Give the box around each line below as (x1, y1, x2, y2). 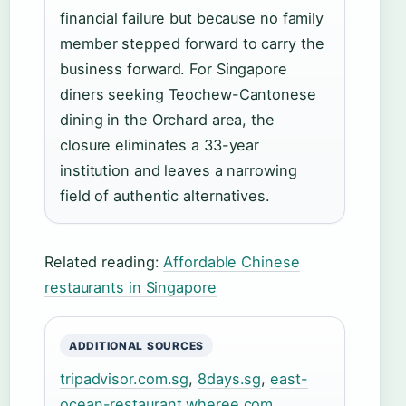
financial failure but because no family (60, 9, 324, 28)
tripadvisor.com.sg (60, 370, 189, 389)
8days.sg (198, 370, 262, 389)
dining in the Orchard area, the (60, 111, 275, 130)
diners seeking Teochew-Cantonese (60, 85, 316, 104)
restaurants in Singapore (44, 278, 217, 297)
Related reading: (44, 253, 164, 272)
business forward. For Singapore (60, 60, 287, 79)
